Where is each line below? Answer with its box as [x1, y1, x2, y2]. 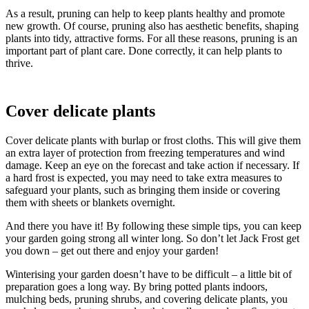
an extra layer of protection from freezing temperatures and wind [6, 147, 285, 159]
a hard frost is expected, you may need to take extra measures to [6, 172, 282, 184]
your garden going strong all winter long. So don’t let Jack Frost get [6, 232, 299, 245]
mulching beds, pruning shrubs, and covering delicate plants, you [6, 293, 288, 306]
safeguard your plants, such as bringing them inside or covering [6, 184, 280, 197]
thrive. [6, 57, 33, 70]
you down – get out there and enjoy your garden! [6, 245, 219, 257]
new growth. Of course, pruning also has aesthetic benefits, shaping [6, 20, 299, 32]
